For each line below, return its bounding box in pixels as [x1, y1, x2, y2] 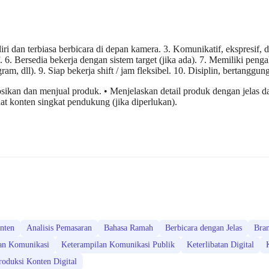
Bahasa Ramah [104, 223, 153, 233]
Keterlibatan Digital [187, 240, 254, 250]
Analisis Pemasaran [26, 223, 92, 233]
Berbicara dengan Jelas [165, 223, 242, 233]
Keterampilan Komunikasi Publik [61, 240, 175, 250]
